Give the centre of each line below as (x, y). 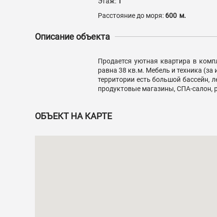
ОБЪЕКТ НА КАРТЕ (73, 116)
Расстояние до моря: (132, 15)
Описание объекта (72, 36)
